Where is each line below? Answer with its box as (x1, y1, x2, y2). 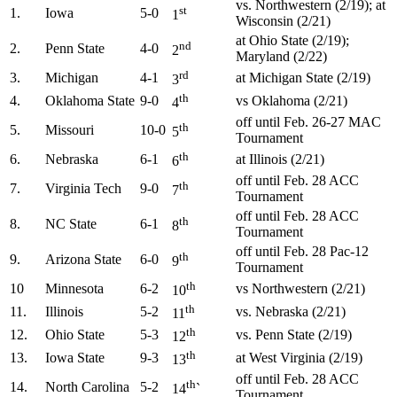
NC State (45, 215, 97, 231)
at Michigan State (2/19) (236, 69, 370, 85)
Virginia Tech (45, 180, 121, 196)
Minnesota (45, 280, 104, 296)
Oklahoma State (45, 92, 135, 108)
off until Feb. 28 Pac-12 (236, 243, 369, 259)
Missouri (45, 121, 94, 137)
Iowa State (45, 349, 105, 365)
